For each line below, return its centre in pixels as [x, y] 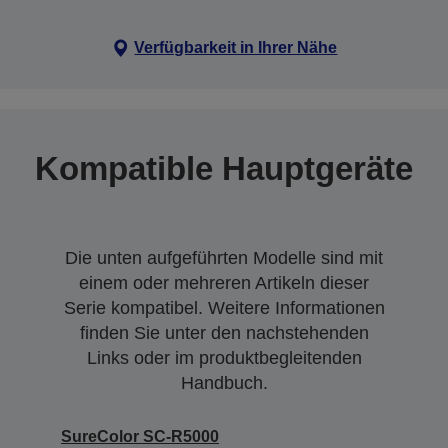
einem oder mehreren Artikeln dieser [224, 282]
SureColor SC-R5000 [140, 436]
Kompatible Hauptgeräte [224, 168]
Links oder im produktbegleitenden [224, 357]
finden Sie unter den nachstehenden [224, 332]
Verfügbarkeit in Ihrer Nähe [236, 47]
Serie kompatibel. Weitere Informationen [224, 307]
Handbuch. [224, 382]
